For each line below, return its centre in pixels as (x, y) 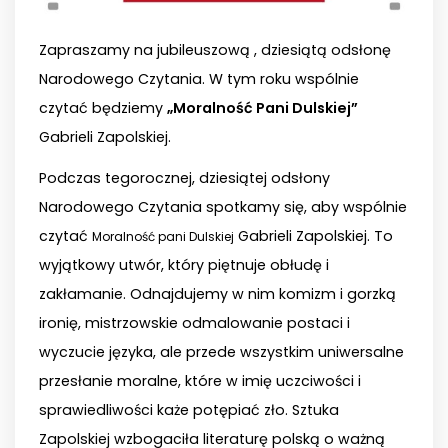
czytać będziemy (103, 107)
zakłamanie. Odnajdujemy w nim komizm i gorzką (217, 293)
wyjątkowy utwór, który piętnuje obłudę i (184, 264)
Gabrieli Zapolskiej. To (313, 235)
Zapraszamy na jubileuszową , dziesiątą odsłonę (215, 49)
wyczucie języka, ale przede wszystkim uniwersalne (221, 351)
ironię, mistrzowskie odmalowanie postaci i (194, 322)
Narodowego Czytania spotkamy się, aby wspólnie (223, 206)
